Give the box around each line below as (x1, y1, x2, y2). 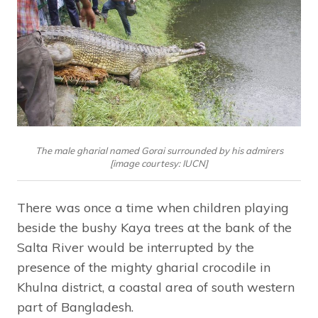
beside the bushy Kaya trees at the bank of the (17, 219, 292, 236)
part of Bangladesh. (17, 299, 133, 316)
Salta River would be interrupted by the (17, 239, 254, 256)
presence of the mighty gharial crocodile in (17, 259, 270, 276)
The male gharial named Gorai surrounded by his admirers (35, 145, 283, 157)
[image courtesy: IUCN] (110, 158, 208, 170)
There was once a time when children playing (17, 199, 289, 216)
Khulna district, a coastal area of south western (17, 279, 295, 296)
